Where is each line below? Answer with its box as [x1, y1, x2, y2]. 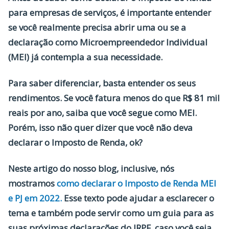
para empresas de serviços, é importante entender [8, 7, 211, 18]
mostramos [8, 177, 57, 189]
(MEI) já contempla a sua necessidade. [8, 51, 165, 63]
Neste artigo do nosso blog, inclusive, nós [8, 163, 174, 174]
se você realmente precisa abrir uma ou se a [8, 21, 186, 33]
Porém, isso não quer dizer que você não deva [8, 122, 193, 133]
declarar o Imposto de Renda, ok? [8, 136, 145, 148]
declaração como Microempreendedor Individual [8, 36, 208, 48]
